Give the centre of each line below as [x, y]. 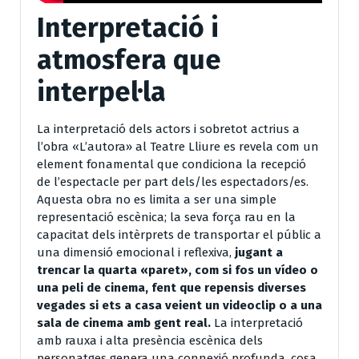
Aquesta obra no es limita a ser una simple [157, 199]
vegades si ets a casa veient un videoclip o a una [179, 305]
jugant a [259, 252]
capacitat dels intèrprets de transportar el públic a [179, 234]
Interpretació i [128, 27]
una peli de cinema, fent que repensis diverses [171, 287]
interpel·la [101, 91]
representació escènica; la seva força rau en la [166, 217]
